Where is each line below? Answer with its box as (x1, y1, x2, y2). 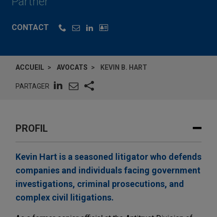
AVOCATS (57, 63, 88, 72)
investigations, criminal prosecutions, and (15, 179, 184, 189)
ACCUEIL (15, 63, 44, 72)
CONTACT (12, 23, 49, 32)
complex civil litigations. (15, 192, 114, 203)
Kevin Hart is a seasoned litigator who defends (15, 152, 201, 162)
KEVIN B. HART (100, 63, 147, 72)
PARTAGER (15, 82, 49, 90)
